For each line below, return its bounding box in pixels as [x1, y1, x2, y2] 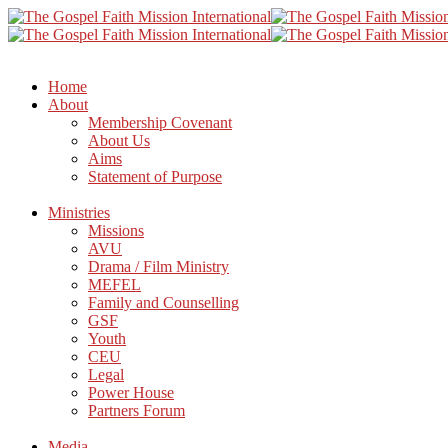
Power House [88, 384, 174, 401]
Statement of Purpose [88, 168, 222, 185]
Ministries [48, 204, 110, 221]
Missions [88, 222, 144, 239]
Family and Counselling [88, 294, 239, 311]
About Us [88, 132, 150, 149]
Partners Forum [88, 402, 185, 419]
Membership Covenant [88, 114, 232, 131]
